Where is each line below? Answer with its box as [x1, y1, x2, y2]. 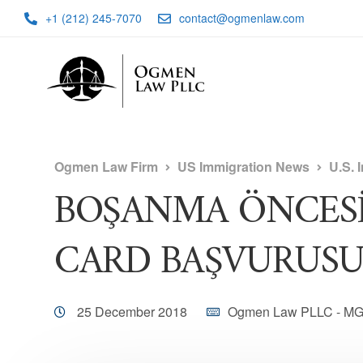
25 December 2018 [74, 302, 190, 321]
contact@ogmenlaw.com [179, 10, 305, 26]
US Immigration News [177, 157, 310, 176]
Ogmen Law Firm [54, 157, 158, 176]
